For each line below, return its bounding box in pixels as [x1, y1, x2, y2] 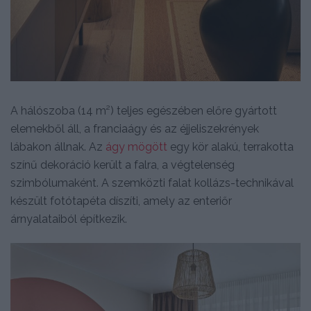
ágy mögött [106, 140, 167, 153]
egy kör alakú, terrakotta [167, 140, 294, 153]
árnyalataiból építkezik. [10, 212, 127, 226]
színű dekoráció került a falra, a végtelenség [10, 158, 235, 171]
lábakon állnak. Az [10, 140, 106, 153]
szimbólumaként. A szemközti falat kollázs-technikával [10, 176, 294, 190]
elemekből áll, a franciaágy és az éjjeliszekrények [10, 121, 259, 135]
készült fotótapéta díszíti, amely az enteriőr [10, 194, 232, 208]
